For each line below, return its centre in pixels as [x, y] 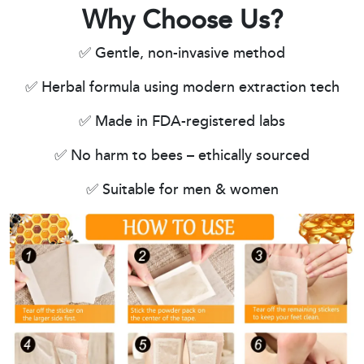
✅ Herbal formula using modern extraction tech [182, 88]
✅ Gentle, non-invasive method [182, 54]
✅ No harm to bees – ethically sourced [182, 156]
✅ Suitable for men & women [182, 191]
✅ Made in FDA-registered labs [182, 122]
